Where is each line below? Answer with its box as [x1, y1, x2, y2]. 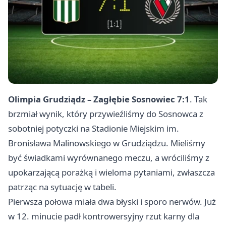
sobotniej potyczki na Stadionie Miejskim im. [8, 123, 179, 135]
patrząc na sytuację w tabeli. [8, 181, 117, 193]
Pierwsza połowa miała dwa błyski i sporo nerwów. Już [8, 196, 216, 208]
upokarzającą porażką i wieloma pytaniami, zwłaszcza [8, 166, 215, 179]
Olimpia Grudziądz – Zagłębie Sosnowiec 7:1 [8, 93, 190, 105]
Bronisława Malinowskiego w [8, 137, 122, 149]
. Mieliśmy [166, 137, 205, 149]
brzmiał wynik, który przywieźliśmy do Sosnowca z [8, 108, 203, 120]
